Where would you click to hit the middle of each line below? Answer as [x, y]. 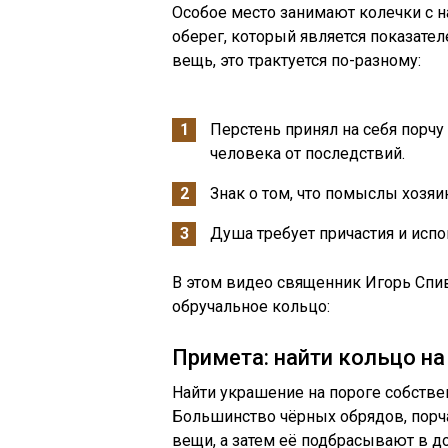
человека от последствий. [307, 153]
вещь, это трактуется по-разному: [296, 60]
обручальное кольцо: [251, 306]
